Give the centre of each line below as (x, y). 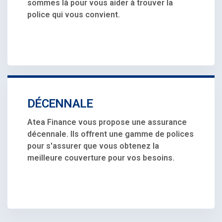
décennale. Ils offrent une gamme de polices (111, 134)
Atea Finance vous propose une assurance (107, 122)
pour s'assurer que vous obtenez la (93, 146)
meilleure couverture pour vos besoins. (101, 158)
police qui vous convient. (74, 14)
